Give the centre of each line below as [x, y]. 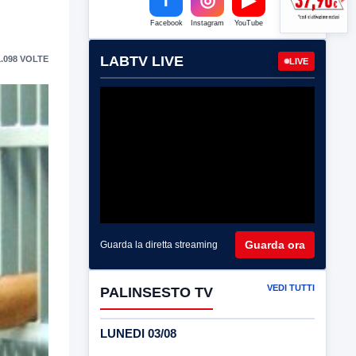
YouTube [249, 23]
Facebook [166, 23]
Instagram [207, 23]
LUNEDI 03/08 [138, 333]
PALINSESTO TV [157, 292]
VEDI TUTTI [291, 287]
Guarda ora [275, 244]
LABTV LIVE [142, 61]
